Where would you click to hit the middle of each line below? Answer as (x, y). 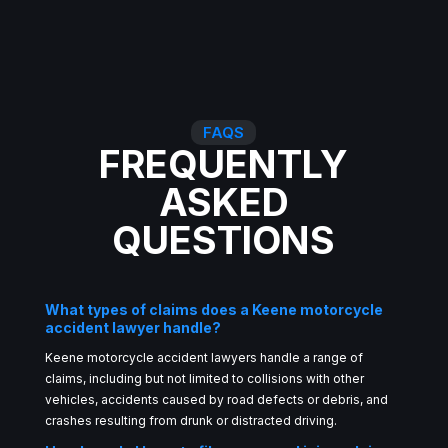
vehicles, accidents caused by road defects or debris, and (216, 399)
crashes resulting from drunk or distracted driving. (190, 420)
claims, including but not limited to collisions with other (204, 378)
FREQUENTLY (224, 163)
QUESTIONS (224, 239)
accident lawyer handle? (132, 327)
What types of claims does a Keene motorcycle (213, 309)
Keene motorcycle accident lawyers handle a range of (203, 357)
